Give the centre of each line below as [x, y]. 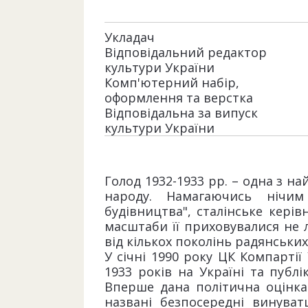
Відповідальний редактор [186, 52]
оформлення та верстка [180, 98]
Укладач [130, 37]
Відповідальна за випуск [181, 113]
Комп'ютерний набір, [172, 82]
